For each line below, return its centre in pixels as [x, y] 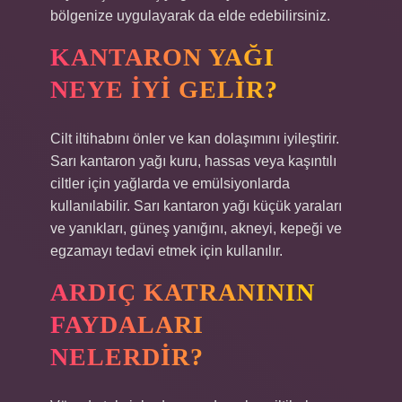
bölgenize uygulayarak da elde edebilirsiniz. [190, 16]
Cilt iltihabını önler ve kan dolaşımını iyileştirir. [195, 139]
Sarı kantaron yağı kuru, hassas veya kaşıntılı [193, 161]
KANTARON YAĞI [162, 57]
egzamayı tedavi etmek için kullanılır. [166, 251]
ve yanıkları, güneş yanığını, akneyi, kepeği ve [196, 228]
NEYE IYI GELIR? [164, 89]
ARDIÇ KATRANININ [183, 292]
